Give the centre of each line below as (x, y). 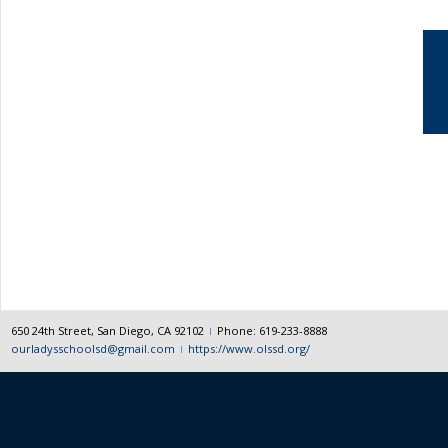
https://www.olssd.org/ (249, 348)
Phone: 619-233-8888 (272, 330)
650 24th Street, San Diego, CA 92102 (107, 330)
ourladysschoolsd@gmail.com (93, 348)
